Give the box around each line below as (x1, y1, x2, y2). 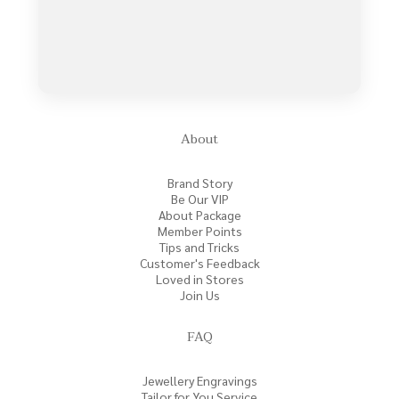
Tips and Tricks (159, 239, 240, 255)
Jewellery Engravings (142, 372, 257, 388)
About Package (158, 207, 241, 223)
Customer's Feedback (139, 255, 260, 271)
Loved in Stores (155, 271, 244, 287)
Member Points (157, 223, 242, 239)
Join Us (179, 287, 220, 303)
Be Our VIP (170, 191, 229, 207)
